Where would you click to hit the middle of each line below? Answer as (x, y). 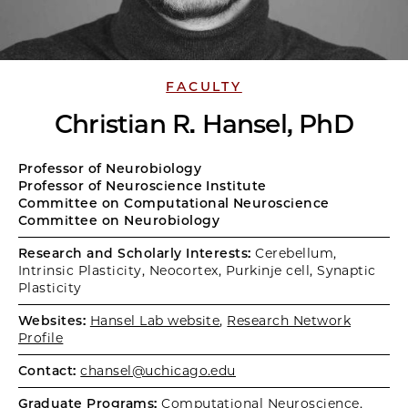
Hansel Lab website (155, 321)
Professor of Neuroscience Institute (143, 186)
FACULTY (204, 87)
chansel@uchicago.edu (158, 371)
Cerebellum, (294, 253)
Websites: (52, 321)
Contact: (47, 371)
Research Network (289, 321)
